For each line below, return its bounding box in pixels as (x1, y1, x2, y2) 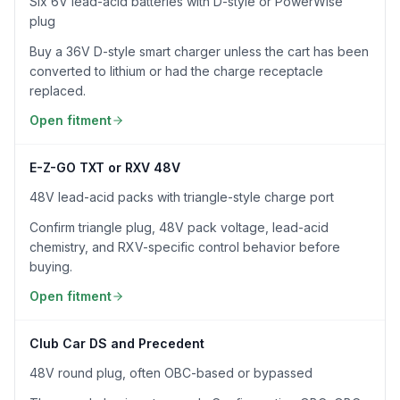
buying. (29, 259, 72, 274)
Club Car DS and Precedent (29, 336, 204, 351)
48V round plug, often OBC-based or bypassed (29, 365, 312, 380)
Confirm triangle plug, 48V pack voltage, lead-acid (29, 220, 329, 235)
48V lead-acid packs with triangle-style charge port (29, 189, 334, 204)
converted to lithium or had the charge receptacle (29, 63, 323, 79)
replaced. (29, 83, 86, 98)
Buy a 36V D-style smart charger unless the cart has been (29, 44, 369, 59)
